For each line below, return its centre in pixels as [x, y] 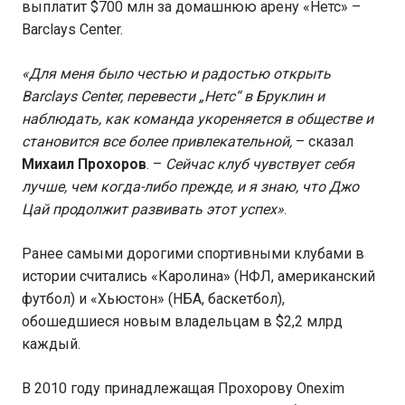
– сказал [323, 142]
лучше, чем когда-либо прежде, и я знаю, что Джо [190, 187]
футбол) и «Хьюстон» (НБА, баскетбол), [153, 299]
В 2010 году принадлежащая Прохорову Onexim [183, 389]
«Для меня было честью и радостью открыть [176, 74]
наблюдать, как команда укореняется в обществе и [198, 119]
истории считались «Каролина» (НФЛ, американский [198, 277]
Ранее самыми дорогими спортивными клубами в [193, 254]
